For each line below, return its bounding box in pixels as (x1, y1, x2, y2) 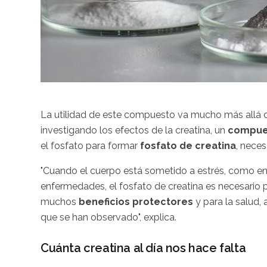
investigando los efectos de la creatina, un (41, 124, 228, 136)
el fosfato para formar (41, 139, 140, 151)
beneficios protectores (76, 195, 193, 207)
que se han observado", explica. (41, 211, 176, 223)
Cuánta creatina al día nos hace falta (41, 240, 246, 255)
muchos (41, 195, 76, 207)
